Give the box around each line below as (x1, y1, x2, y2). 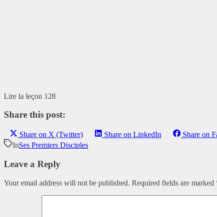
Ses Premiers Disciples (19, 141, 88, 150)
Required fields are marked (132, 178, 216, 187)
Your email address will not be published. (4, 178, 130, 187)
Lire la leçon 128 (4, 92, 56, 100)
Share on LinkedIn (104, 130, 161, 139)
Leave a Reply (4, 158, 61, 169)
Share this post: (4, 109, 65, 120)
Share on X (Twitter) (19, 130, 83, 139)
